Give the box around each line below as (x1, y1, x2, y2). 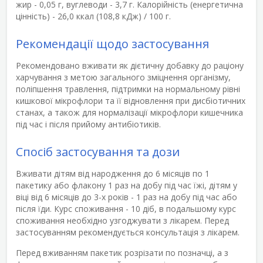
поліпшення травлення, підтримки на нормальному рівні (16, 83, 240, 95)
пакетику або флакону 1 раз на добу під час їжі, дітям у (16, 179, 237, 191)
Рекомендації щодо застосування (16, 35, 209, 52)
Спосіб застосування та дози (16, 143, 180, 160)
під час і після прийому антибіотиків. (16, 118, 161, 130)
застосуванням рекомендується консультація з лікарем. (16, 226, 240, 238)
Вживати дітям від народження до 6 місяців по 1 (16, 167, 210, 179)
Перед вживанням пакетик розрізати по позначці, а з (16, 247, 228, 258)
